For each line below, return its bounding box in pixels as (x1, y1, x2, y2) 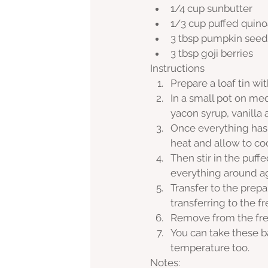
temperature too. (170, 242, 249, 254)
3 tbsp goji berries (170, 47, 253, 60)
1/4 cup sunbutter (170, 2, 252, 15)
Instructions (150, 62, 205, 75)
